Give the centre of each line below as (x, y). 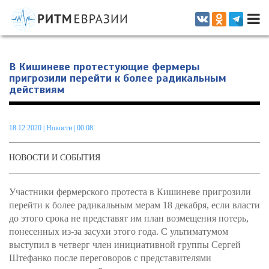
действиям (37, 89)
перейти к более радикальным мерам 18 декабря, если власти (134, 205)
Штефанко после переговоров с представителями (110, 258)
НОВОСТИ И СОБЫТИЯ (55, 158)
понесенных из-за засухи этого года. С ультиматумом (119, 231)
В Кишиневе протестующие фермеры (104, 67)
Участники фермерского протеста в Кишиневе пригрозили (130, 192)
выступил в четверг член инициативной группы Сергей (125, 245)
